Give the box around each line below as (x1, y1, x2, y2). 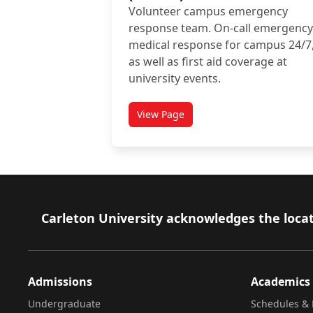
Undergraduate (28, 297, 101, 310)
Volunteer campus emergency (129, 3, 288, 19)
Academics (250, 274, 310, 289)
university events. (129, 71, 221, 86)
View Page (137, 108, 184, 121)
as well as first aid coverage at (129, 54, 287, 69)
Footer (27, 208, 69, 227)
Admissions (28, 274, 92, 289)
